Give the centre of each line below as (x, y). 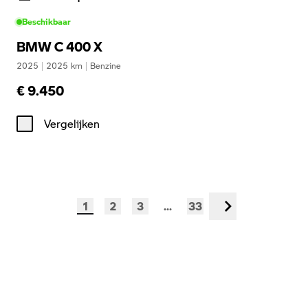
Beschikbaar (46, 22)
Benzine (106, 66)
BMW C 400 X (59, 46)
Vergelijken (72, 123)
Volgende (243, 213)
